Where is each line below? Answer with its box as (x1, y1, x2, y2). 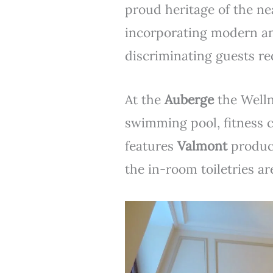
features (124, 137, 177, 154)
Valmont (177, 137, 227, 154)
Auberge (164, 91, 218, 108)
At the (124, 91, 165, 108)
